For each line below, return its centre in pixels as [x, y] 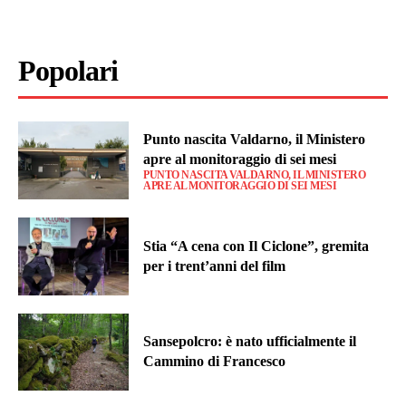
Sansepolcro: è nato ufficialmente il [250, 342]
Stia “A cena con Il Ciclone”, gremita [256, 246]
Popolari [68, 71]
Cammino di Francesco [215, 362]
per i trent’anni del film [215, 266]
